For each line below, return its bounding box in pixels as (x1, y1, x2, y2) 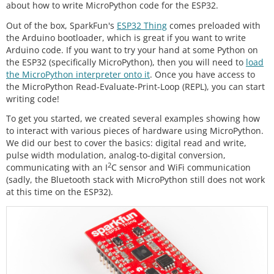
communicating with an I (6, 161, 108, 173)
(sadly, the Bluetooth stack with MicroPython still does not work (6, 174, 265, 185)
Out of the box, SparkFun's (6, 19, 117, 31)
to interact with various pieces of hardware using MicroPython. (6, 125, 264, 136)
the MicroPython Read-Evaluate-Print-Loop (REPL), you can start (6, 80, 265, 92)
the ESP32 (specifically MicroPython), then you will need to (6, 56, 246, 68)
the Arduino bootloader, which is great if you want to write (6, 31, 246, 43)
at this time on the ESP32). (6, 186, 113, 198)
